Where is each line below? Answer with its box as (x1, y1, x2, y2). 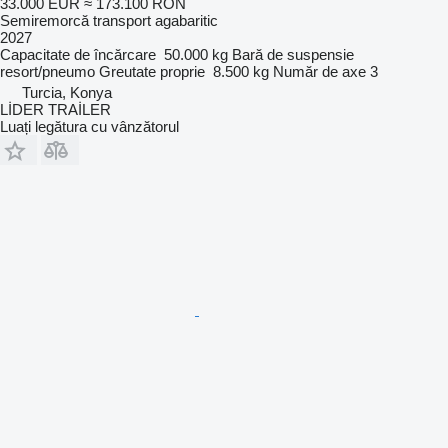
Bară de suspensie (232, 45, 354, 63)
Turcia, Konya (22, 83, 112, 101)
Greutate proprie (99, 62, 205, 80)
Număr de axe (273, 62, 366, 80)
